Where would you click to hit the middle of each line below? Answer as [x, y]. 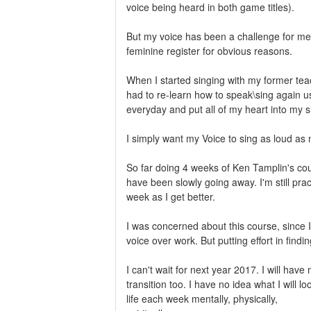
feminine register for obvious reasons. [209, 50]
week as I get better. [171, 196]
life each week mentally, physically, [202, 298]
